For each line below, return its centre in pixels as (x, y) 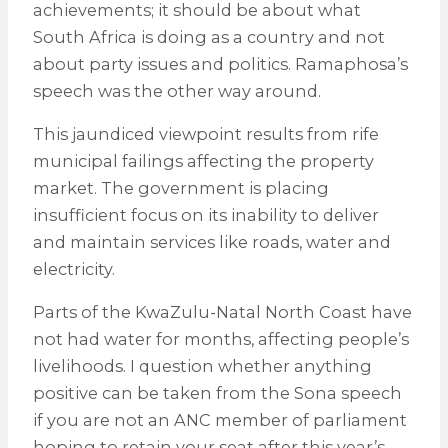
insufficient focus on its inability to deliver (205, 215)
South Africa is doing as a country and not (208, 36)
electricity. (73, 269)
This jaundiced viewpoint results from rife (205, 134)
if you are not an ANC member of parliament (219, 420)
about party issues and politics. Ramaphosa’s (220, 63)
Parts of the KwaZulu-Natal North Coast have (222, 312)
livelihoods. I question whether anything (202, 366)
